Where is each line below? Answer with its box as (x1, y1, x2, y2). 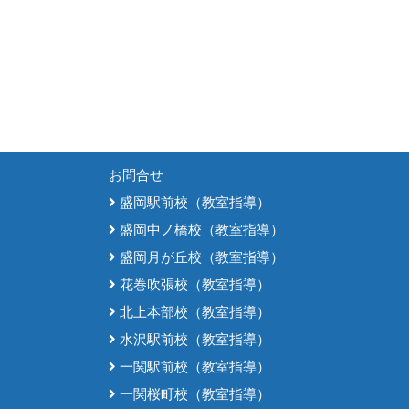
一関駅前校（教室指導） (115, 360, 270, 374)
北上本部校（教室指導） (115, 305, 270, 320)
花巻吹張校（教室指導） (115, 278, 270, 292)
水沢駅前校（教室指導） (115, 332, 270, 347)
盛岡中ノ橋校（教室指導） (115, 223, 284, 237)
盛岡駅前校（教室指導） (115, 195, 270, 210)
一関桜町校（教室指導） (115, 387, 270, 402)
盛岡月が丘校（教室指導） (115, 250, 284, 265)
